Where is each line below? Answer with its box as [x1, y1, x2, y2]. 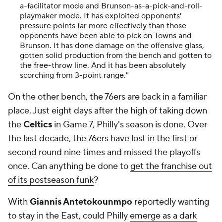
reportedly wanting [132, 196, 209, 208]
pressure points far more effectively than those [20, 20, 186, 31]
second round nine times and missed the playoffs [8, 146, 200, 158]
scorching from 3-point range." [20, 70, 129, 80]
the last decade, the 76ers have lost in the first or [8, 132, 197, 144]
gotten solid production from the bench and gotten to [20, 50, 212, 60]
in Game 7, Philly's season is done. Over [52, 118, 207, 130]
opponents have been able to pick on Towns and [20, 30, 192, 41]
